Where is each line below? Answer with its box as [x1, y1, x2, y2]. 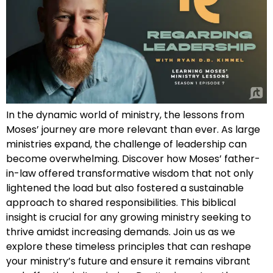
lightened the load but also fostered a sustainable [6, 181, 244, 196]
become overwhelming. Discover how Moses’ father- [6, 152, 260, 166]
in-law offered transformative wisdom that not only [6, 166, 253, 181]
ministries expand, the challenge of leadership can [6, 137, 247, 152]
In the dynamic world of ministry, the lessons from [6, 108, 244, 122]
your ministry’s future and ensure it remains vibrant [6, 254, 250, 269]
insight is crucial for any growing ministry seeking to [6, 210, 251, 225]
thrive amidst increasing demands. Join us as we [6, 225, 235, 239]
